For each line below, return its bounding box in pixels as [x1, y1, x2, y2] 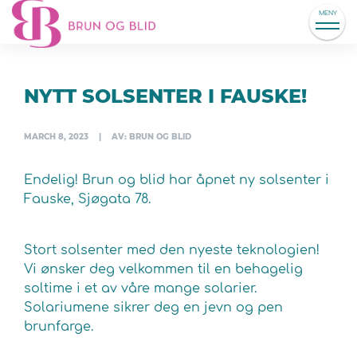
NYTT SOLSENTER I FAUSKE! [24, 84, 307, 108]
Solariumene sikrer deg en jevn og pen [24, 300, 283, 315]
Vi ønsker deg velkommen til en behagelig [24, 262, 303, 277]
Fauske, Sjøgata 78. [24, 192, 151, 206]
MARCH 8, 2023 [24, 131, 88, 142]
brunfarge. [24, 320, 93, 334]
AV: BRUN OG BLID [112, 131, 191, 142]
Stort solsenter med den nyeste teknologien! [24, 243, 320, 257]
